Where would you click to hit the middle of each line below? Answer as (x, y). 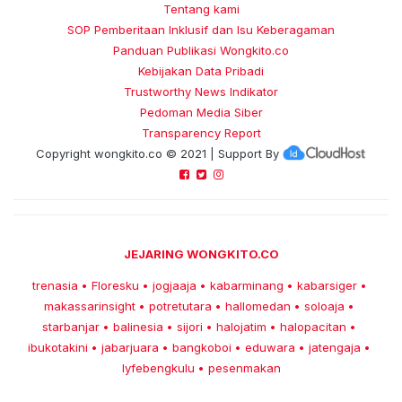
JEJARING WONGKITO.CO (201, 253)
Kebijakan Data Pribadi (201, 70)
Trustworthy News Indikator (201, 91)
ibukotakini (58, 347)
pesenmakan (244, 367)
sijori (190, 326)
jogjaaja (174, 285)
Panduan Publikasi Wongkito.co (201, 50)
